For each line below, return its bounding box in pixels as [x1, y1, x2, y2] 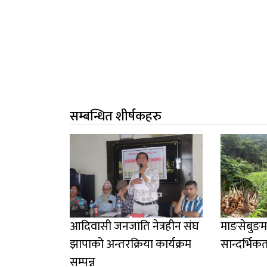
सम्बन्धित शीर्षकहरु [70, 105, 162, 128]
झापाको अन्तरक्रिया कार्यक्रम [70, 234, 191, 255]
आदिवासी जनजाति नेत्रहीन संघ [70, 216, 199, 237]
